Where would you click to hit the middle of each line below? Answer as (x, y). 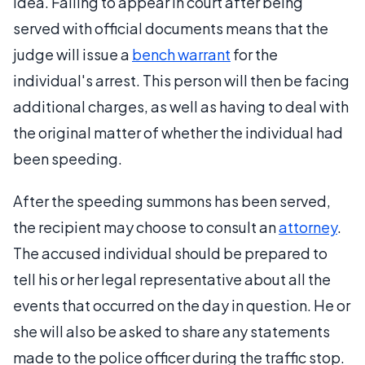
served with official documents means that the (171, 28)
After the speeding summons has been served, (172, 200)
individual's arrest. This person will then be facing (181, 80)
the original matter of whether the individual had (178, 132)
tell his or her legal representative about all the (172, 279)
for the (254, 54)
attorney (308, 226)
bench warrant (181, 54)
